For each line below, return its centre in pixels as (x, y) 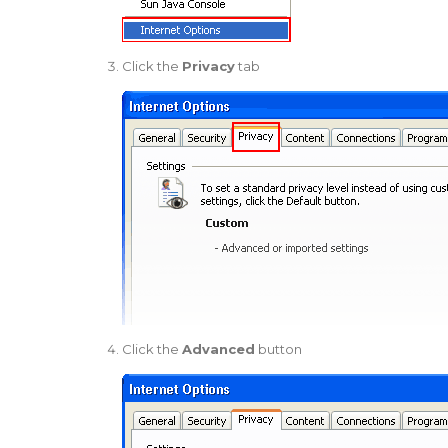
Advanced (218, 348)
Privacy (208, 65)
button (278, 348)
